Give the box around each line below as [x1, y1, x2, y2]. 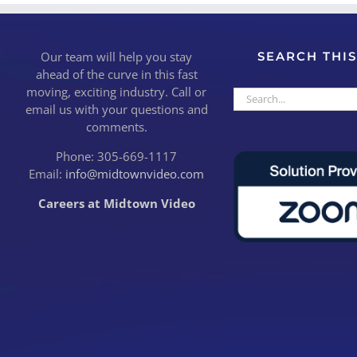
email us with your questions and [25, 100, 208, 117]
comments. [85, 118, 147, 135]
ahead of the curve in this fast [35, 65, 198, 82]
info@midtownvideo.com [65, 165, 205, 182]
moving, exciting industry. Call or [26, 83, 207, 100]
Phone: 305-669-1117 [56, 147, 178, 164]
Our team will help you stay [41, 48, 193, 65]
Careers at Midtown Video [37, 194, 195, 211]
